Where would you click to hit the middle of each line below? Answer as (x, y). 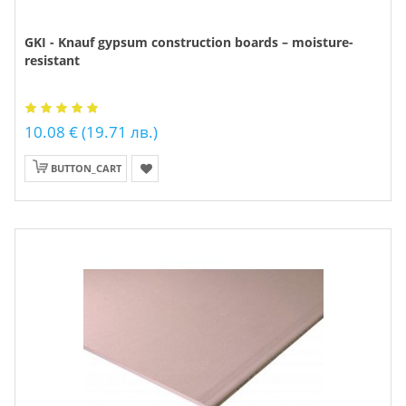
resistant (52, 60)
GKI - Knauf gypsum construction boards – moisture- (189, 42)
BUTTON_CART (86, 168)
